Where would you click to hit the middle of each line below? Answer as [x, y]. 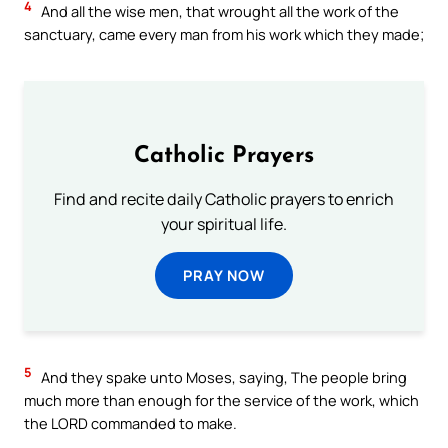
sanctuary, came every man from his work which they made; [224, 34]
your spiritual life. [224, 224]
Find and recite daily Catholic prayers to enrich [224, 199]
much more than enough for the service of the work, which [221, 400]
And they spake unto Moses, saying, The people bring [222, 377]
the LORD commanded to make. [130, 423]
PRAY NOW [224, 275]
